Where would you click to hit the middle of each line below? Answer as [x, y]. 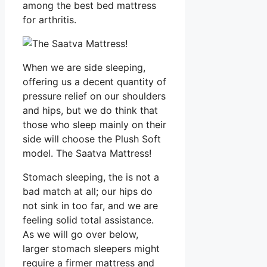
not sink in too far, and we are [90, 205]
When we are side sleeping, [84, 67]
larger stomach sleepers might [91, 248]
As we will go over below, [80, 234]
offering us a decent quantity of [94, 81]
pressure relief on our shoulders [94, 96]
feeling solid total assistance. [88, 220]
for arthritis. [49, 19]
